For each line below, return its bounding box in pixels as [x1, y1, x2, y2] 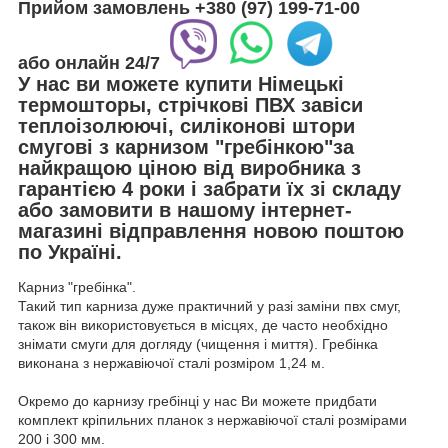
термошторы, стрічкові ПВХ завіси [18, 93, 363, 116]
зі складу [310, 177, 401, 200]
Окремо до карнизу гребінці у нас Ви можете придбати [18, 393, 377, 410]
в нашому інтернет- [153, 198, 352, 221]
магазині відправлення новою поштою [18, 219, 404, 242]
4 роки [122, 177, 185, 200]
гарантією [18, 177, 116, 200]
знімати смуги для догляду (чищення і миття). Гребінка [18, 336, 378, 353]
